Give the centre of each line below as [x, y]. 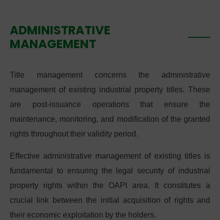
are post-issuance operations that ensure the [110, 104]
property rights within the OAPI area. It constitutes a [110, 185]
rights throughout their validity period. [74, 134]
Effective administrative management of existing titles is [110, 156]
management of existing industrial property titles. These [110, 90]
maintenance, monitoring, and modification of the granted [110, 119]
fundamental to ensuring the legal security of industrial [110, 171]
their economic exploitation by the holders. [83, 215]
